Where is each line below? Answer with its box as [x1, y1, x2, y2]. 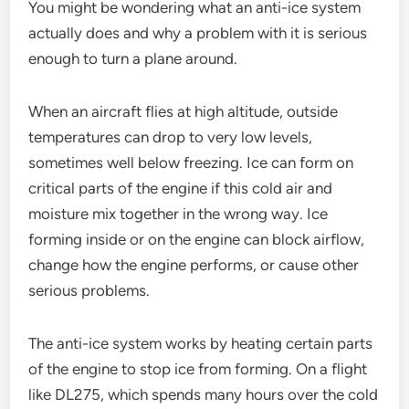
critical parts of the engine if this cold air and [28, 179, 333, 197]
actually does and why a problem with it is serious [28, 24, 368, 42]
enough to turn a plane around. [28, 49, 238, 68]
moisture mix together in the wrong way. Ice [28, 204, 329, 223]
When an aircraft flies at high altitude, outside [28, 102, 339, 121]
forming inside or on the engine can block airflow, [28, 230, 365, 248]
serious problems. [28, 281, 151, 299]
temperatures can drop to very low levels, [28, 128, 313, 146]
